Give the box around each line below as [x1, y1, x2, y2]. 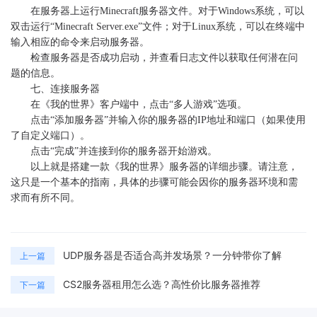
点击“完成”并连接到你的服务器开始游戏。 [30, 146, 217, 156]
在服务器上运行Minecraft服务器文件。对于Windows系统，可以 [30, 6, 304, 16]
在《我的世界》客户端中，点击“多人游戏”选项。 [30, 99, 247, 110]
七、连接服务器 [30, 83, 100, 94]
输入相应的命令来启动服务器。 [11, 37, 149, 47]
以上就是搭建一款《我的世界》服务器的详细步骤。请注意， [30, 161, 298, 172]
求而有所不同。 [11, 192, 80, 203]
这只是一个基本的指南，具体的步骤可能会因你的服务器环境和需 [11, 177, 298, 188]
